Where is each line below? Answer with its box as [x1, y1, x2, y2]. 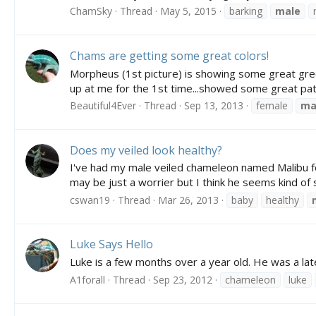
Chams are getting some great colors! [70, 47, 269, 63]
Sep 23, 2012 [153, 272, 212, 286]
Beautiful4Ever [70, 99, 136, 113]
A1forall [70, 272, 105, 286]
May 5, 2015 [160, 4, 217, 18]
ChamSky [70, 4, 112, 18]
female [256, 99, 288, 113]
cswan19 [70, 193, 110, 207]
